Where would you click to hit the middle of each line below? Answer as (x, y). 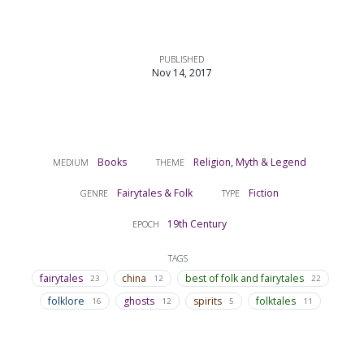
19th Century (197, 223)
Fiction (263, 193)
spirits (207, 301)
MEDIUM (71, 163)
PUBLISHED (182, 59)
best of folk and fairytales (244, 279)
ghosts (139, 301)
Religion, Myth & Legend (249, 162)
